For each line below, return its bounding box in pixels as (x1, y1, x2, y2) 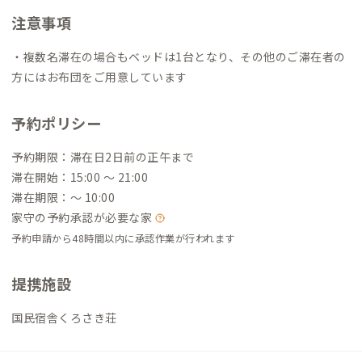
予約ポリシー (11, 112, 101, 134)
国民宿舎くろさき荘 (11, 309, 117, 326)
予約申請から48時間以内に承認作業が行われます (11, 231, 235, 246)
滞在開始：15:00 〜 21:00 (11, 169, 148, 186)
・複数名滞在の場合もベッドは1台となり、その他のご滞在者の (11, 48, 346, 65)
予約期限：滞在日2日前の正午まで (11, 149, 194, 166)
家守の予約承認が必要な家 (11, 209, 155, 226)
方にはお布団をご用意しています (11, 69, 187, 86)
